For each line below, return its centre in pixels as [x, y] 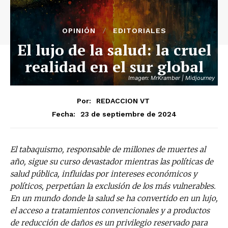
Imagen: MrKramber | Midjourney [172, 78]
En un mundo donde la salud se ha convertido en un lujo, [114, 198]
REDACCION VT [123, 101]
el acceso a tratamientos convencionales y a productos [110, 210]
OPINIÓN [79, 31]
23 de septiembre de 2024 [128, 114]
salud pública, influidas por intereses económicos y [104, 174]
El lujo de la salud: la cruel [114, 50]
